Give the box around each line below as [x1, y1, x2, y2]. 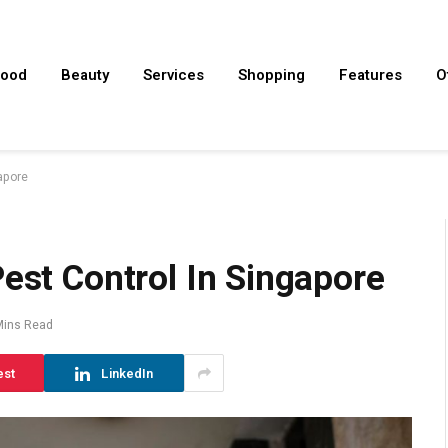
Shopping [238, 64, 305, 86]
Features [339, 64, 402, 86]
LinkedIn [101, 363, 153, 383]
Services [143, 64, 204, 86]
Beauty [61, 64, 109, 86]
